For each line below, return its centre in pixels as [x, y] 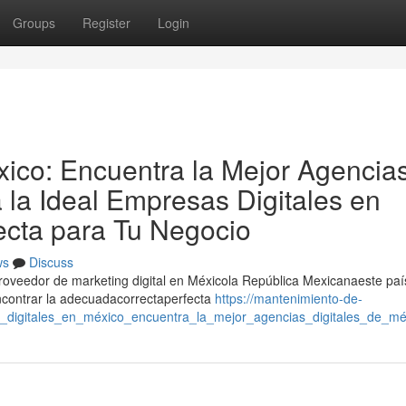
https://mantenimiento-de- [289, 298]
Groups [34, 23]
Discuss [51, 262]
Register [106, 23]
